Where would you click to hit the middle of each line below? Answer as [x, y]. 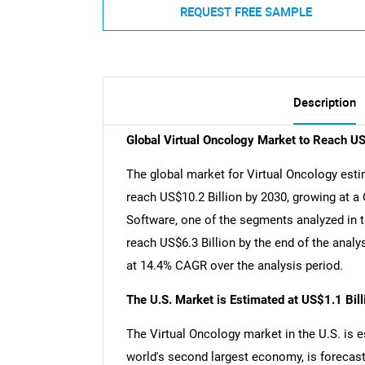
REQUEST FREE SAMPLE [246, 11]
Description [324, 102]
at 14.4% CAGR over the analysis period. [234, 266]
